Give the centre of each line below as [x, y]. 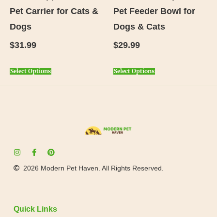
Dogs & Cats [139, 26]
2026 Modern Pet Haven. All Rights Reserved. [93, 168]
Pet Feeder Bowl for [154, 11]
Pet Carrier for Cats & [54, 11]
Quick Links [35, 209]
